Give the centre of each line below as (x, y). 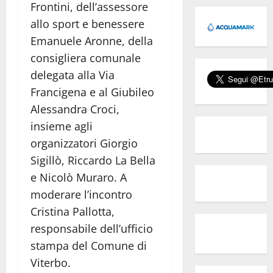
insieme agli (62, 126)
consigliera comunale (86, 58)
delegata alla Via (73, 75)
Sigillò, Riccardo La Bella (93, 160)
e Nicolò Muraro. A (79, 177)
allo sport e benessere (87, 23)
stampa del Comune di (89, 245)
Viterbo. (51, 262)
